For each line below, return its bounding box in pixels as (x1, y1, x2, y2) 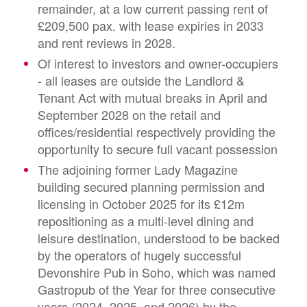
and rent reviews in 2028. (38, 34, 175, 52)
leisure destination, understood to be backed (38, 229, 280, 247)
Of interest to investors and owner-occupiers (38, 54, 278, 73)
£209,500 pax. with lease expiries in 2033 (38, 16, 264, 35)
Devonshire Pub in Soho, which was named (38, 263, 275, 282)
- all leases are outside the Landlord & (38, 71, 245, 90)
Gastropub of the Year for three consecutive (38, 280, 275, 299)
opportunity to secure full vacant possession (38, 140, 278, 158)
